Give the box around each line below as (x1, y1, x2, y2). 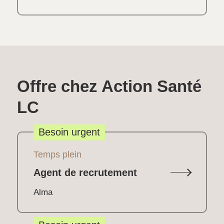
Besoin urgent (38, 126, 100, 137)
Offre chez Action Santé (16, 77, 201, 95)
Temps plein (33, 149, 81, 159)
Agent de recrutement (33, 167, 137, 178)
